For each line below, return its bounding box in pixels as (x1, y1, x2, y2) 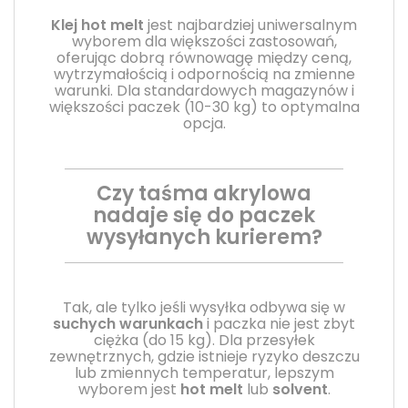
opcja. (182, 112, 226, 134)
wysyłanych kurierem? (86, 222, 322, 251)
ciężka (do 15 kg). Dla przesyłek (93, 329, 315, 351)
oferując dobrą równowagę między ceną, (56, 46, 352, 68)
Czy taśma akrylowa (97, 178, 311, 208)
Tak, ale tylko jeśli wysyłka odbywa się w (63, 296, 345, 318)
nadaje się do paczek (93, 200, 315, 229)
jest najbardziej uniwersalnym (144, 14, 357, 36)
